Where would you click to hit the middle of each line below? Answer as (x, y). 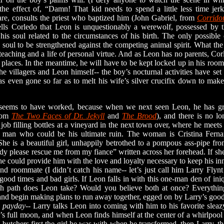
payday (14, 206)
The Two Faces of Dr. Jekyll (58, 116)
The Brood (139, 116)
